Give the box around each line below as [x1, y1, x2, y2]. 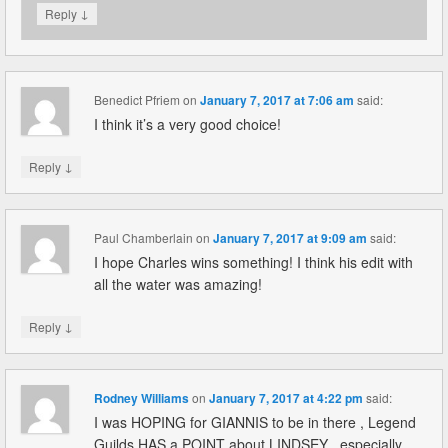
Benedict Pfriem [94, 90, 181, 108]
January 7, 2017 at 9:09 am [213, 228, 368, 247]
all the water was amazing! [94, 273, 263, 294]
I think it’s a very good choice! [94, 113, 282, 134]
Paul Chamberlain [94, 228, 194, 246]
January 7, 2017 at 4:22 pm [209, 388, 364, 407]
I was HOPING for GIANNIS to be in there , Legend [94, 411, 417, 432]
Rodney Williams [94, 388, 190, 407]
